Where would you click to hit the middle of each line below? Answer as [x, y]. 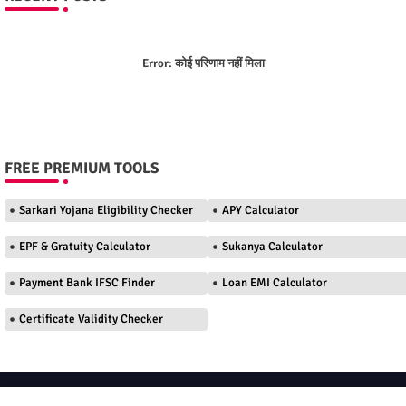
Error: [157, 64]
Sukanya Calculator [272, 247]
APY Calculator [261, 211]
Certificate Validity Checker [91, 319]
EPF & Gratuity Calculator [85, 247]
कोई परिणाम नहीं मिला [218, 64]
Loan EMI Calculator [275, 283]
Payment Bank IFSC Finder [87, 283]
